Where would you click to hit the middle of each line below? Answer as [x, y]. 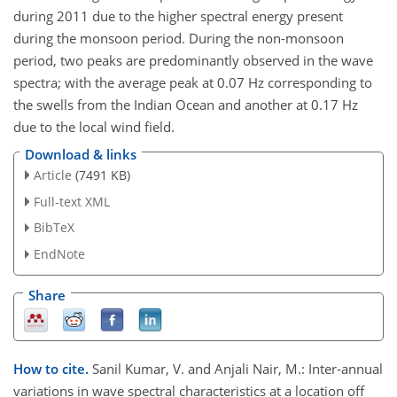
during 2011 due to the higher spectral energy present [178, 16]
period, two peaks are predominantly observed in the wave [193, 61]
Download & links [81, 154]
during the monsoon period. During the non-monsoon [179, 39]
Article [52, 175]
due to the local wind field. [94, 127]
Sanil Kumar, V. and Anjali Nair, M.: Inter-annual [237, 369]
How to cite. [53, 369]
